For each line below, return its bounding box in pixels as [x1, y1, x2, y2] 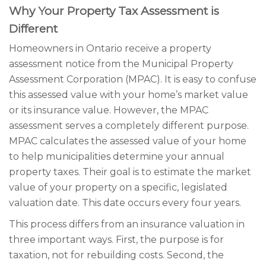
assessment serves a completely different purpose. [9, 120, 249, 131]
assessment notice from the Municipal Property [9, 58, 233, 69]
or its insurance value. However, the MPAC [9, 104, 208, 116]
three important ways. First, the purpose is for [9, 234, 224, 245]
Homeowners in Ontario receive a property [9, 43, 211, 54]
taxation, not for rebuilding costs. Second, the [9, 249, 224, 261]
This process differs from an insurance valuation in [9, 218, 245, 230]
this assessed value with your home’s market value [9, 89, 248, 100]
